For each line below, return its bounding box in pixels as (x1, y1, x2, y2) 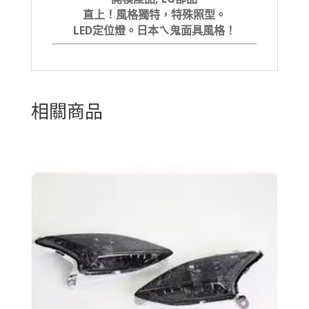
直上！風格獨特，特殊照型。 (82, 7, 226, 23)
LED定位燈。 (72, 23, 137, 39)
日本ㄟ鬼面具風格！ (136, 23, 236, 39)
